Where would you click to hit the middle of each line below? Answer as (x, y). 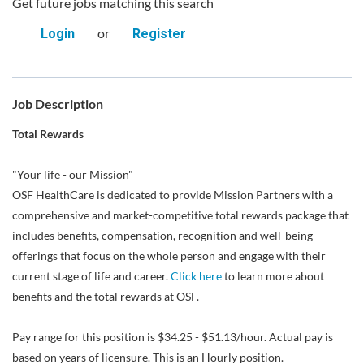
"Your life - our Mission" (73, 174)
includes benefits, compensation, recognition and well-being (162, 235)
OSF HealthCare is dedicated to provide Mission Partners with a (173, 195)
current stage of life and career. (91, 276)
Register (159, 34)
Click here (196, 276)
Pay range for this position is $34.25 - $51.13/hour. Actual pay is (173, 337)
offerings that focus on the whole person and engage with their (169, 256)
